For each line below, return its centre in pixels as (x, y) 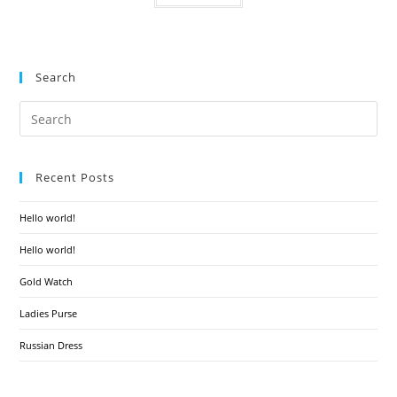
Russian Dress (51, 345)
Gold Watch (47, 281)
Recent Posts (75, 177)
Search (56, 77)
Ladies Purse (49, 313)
